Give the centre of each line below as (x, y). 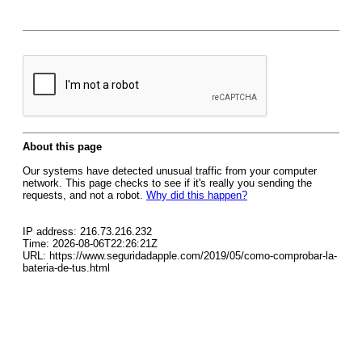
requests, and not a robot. (84, 195)
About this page (62, 147)
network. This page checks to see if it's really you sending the (167, 183)
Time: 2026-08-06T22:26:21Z (90, 244)
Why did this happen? (197, 195)
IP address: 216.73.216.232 (87, 232)
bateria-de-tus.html (66, 268)
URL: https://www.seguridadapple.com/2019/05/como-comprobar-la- (180, 256)
